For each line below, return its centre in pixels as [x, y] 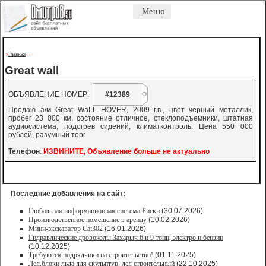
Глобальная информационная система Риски [94, 211]
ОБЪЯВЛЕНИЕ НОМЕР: [50, 94]
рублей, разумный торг [47, 135]
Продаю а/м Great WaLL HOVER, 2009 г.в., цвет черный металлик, [131, 110]
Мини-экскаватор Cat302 [66, 229]
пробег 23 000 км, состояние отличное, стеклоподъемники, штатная [131, 118]
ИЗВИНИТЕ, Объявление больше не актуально [126, 151]
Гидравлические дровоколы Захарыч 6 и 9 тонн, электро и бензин [126, 237]
